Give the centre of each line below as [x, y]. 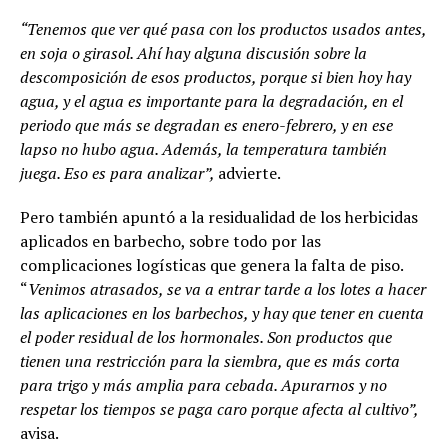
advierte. [249, 172]
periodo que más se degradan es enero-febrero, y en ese [206, 124]
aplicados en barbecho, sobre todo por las [170, 240]
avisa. [39, 432]
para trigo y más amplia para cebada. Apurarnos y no [203, 384]
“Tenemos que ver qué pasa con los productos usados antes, [223, 28]
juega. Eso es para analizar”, [119, 172]
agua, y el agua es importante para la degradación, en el [211, 100]
